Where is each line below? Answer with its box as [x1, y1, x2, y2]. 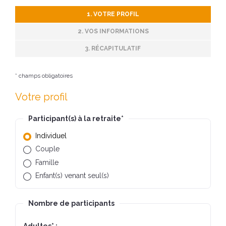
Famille [35, 158, 59, 166]
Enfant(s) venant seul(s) [35, 172, 109, 180]
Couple [35, 145, 60, 153]
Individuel [35, 131, 67, 140]
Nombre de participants [28, 199, 115, 208]
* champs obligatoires [15, 72, 73, 79]
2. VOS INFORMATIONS [77, 27, 149, 35]
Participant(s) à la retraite [28, 114, 121, 123]
